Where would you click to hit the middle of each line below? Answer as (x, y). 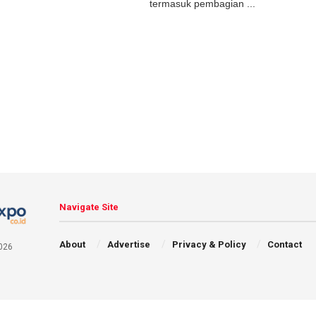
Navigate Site (89, 207)
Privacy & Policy (209, 244)
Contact (285, 244)
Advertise (128, 244)
